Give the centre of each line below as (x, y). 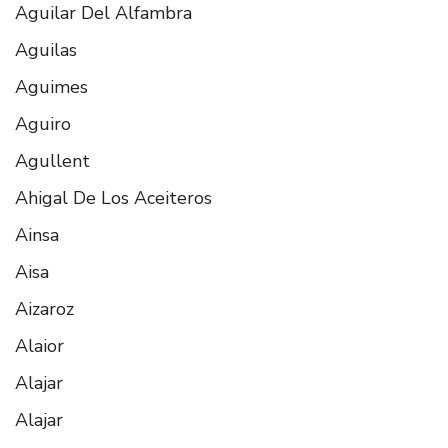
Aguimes (51, 86)
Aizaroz (44, 308)
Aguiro (43, 123)
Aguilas (46, 49)
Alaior (39, 345)
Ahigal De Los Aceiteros (113, 197)
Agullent (52, 160)
